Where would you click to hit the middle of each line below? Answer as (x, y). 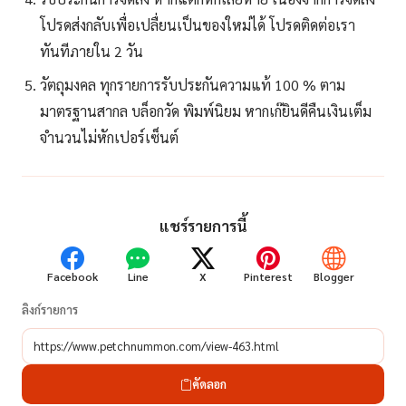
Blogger (333, 277)
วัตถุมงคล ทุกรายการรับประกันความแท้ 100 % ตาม (193, 84)
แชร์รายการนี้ (203, 225)
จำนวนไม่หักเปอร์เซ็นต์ (109, 137)
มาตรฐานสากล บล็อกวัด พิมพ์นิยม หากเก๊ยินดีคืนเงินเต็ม (206, 111)
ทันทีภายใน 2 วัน (92, 51)
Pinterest (268, 277)
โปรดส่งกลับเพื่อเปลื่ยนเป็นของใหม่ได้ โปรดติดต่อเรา (198, 24)
